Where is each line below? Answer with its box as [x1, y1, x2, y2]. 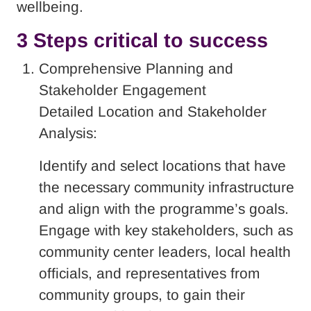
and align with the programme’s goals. [39, 200, 289, 217]
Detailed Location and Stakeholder [39, 103, 267, 119]
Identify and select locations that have [39, 157, 286, 174]
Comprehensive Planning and [39, 60, 233, 76]
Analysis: [39, 124, 97, 141]
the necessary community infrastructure [39, 178, 294, 195]
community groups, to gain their [39, 286, 245, 303]
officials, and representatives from [39, 264, 260, 281]
